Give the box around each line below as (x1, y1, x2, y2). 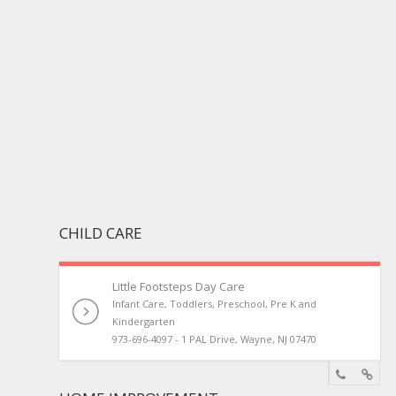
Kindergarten (112, 315, 176, 328)
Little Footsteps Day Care (112, 278, 246, 294)
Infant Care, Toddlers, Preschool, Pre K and (112, 297, 317, 310)
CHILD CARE (59, 223, 143, 243)
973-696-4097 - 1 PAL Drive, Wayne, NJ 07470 (112, 332, 317, 346)
